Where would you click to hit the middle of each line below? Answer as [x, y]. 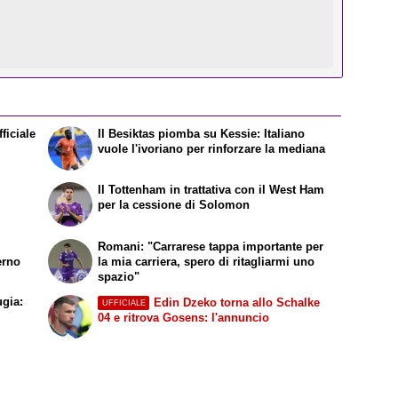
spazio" [119, 276]
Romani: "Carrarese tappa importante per [211, 246]
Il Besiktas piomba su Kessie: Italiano [202, 134]
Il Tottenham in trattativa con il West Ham [211, 189]
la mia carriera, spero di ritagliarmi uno [207, 261]
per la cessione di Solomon [174, 204]
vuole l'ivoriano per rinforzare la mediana [212, 149]
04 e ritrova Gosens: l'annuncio [184, 318]
